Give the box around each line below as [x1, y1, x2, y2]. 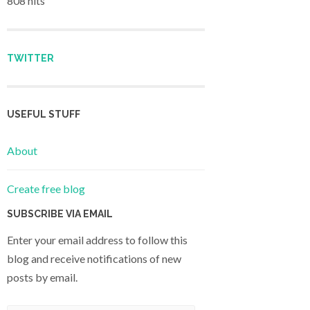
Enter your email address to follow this [7, 233, 188, 247]
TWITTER [7, 52, 54, 64]
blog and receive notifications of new [7, 252, 181, 266]
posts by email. [7, 271, 77, 284]
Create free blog [7, 182, 85, 196]
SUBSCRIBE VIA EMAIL [7, 208, 113, 220]
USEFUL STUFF [7, 108, 80, 120]
